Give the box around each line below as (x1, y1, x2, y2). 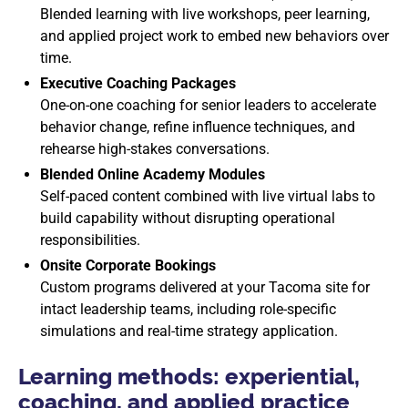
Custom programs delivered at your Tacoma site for (40, 279, 370, 296)
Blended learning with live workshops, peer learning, (40, 5, 370, 23)
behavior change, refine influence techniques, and (40, 118, 355, 136)
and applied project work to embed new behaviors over (40, 27, 389, 45)
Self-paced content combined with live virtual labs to (40, 188, 375, 205)
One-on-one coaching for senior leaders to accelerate (40, 97, 376, 114)
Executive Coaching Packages (40, 75, 236, 92)
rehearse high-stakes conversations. (40, 140, 270, 158)
